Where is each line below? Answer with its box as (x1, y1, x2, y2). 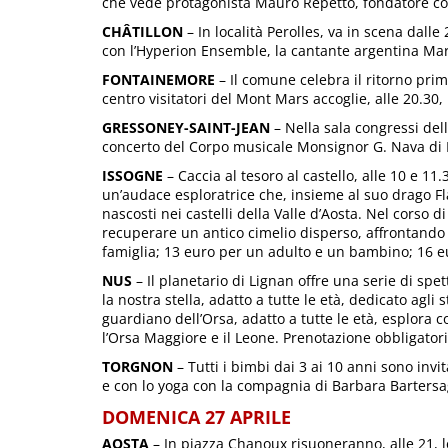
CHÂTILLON (102, 22, 183, 41)
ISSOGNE (102, 166, 163, 185)
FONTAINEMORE (102, 70, 215, 89)
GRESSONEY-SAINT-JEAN (102, 118, 270, 137)
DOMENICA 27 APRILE (102, 405, 291, 429)
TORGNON (102, 357, 173, 376)
